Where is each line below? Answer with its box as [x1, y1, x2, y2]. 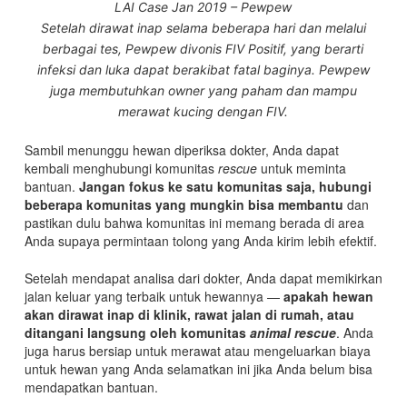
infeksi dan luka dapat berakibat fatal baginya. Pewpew [36, 61, 370, 77]
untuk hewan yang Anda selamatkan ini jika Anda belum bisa [24, 359, 372, 378]
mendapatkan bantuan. [24, 377, 158, 396]
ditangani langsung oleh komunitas [24, 323, 250, 342]
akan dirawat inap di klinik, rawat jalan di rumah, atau [24, 304, 354, 323]
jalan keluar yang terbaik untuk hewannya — [24, 286, 283, 305]
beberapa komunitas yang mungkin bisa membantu [24, 194, 347, 213]
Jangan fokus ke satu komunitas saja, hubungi [78, 176, 372, 195]
